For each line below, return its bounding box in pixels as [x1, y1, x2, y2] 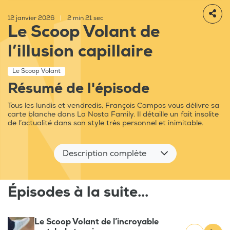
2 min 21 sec [66, 14, 103, 23]
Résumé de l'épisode [8, 80, 149, 98]
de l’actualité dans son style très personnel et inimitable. [8, 119, 203, 128]
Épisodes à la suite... [8, 183, 148, 202]
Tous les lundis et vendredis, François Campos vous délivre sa [8, 101, 219, 110]
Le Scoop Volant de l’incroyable [34, 217, 159, 227]
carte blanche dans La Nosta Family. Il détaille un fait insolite [8, 110, 219, 119]
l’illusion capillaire [8, 41, 152, 62]
